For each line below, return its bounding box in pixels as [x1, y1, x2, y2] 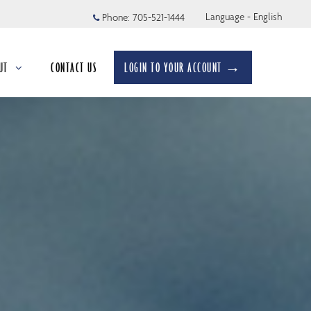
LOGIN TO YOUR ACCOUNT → [124, 59, 242, 76]
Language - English [205, 10, 283, 23]
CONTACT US [51, 59, 97, 76]
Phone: [99, 11, 133, 24]
